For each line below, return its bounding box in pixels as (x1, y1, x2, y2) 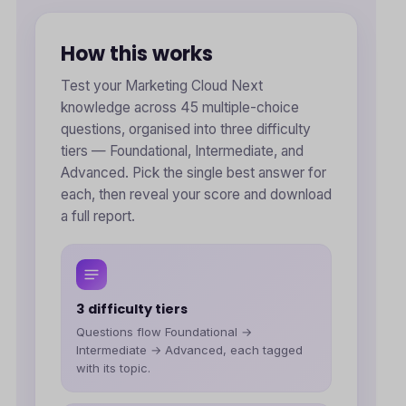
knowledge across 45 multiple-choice (61, 99, 299, 116)
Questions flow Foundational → (76, 324, 252, 339)
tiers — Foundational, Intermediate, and (61, 142, 304, 159)
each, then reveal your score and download (61, 186, 332, 203)
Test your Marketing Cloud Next (61, 77, 263, 94)
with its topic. (76, 361, 150, 375)
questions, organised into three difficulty (61, 121, 311, 138)
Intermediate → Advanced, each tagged (76, 343, 303, 357)
